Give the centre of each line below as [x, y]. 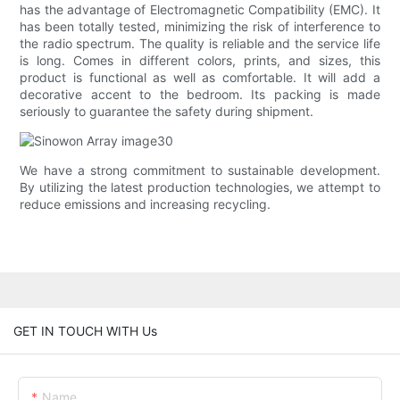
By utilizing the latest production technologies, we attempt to [200, 187]
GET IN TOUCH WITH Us [85, 330]
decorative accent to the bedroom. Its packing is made [200, 95]
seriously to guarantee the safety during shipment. [167, 112]
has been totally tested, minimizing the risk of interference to [200, 27]
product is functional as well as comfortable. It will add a [200, 78]
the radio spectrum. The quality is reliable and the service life [200, 44]
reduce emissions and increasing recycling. [146, 204]
